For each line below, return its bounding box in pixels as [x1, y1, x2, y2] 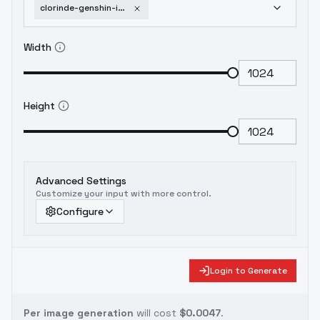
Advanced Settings [36, 174, 126, 187]
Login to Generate [210, 265, 287, 276]
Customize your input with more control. [36, 188, 211, 199]
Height [24, 99, 55, 112]
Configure [56, 205, 104, 218]
